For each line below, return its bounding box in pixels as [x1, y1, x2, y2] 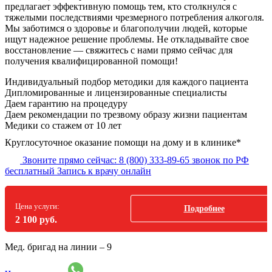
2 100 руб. [15, 214, 57, 225]
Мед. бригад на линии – [5, 241, 107, 252]
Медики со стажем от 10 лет [5, 120, 121, 131]
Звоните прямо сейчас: [22, 154, 117, 165]
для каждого [156, 76, 209, 87]
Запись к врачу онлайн [57, 165, 151, 176]
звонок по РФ [192, 154, 249, 165]
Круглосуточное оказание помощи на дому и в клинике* [5, 137, 241, 148]
